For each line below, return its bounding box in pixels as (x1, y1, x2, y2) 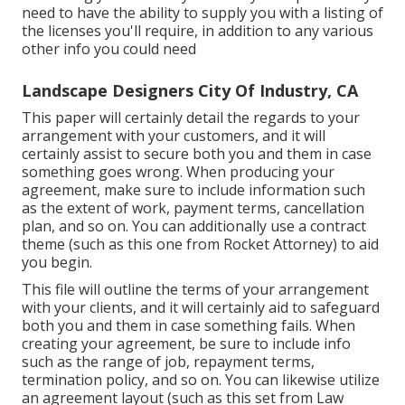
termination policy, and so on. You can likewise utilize (22, 370, 380, 391)
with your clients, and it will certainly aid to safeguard (22, 297, 380, 318)
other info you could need (22, 39, 196, 60)
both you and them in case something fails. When (22, 316, 355, 336)
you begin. (22, 252, 92, 273)
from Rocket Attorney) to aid (183, 234, 379, 255)
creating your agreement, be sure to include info (22, 334, 351, 354)
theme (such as (22, 234, 127, 255)
